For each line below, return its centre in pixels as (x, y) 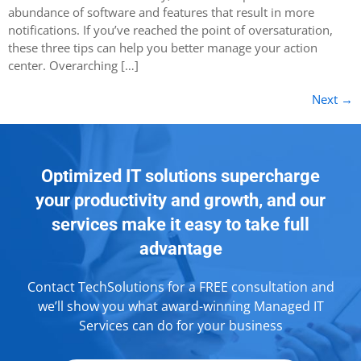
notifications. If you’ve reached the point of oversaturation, (170, 29)
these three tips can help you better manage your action (163, 47)
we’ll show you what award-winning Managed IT (180, 306)
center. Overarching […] (73, 65)
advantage (180, 248)
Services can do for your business (180, 325)
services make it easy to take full (180, 224)
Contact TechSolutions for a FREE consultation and (180, 286)
